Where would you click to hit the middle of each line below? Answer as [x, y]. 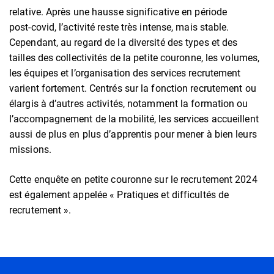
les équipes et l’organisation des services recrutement [125, 73]
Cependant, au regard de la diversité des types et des [124, 43]
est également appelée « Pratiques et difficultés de [119, 195]
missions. [30, 150]
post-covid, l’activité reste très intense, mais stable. [119, 27]
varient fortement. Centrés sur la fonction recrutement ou [133, 88]
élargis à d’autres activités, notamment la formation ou [129, 104]
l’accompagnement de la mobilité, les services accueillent [134, 119]
